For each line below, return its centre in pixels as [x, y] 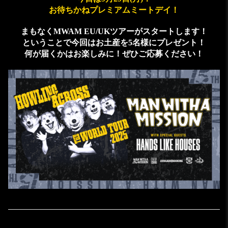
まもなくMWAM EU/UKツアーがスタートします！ [114, 32]
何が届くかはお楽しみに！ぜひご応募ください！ [114, 54]
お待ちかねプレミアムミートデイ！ [114, 10]
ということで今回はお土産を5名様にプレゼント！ [114, 43]
